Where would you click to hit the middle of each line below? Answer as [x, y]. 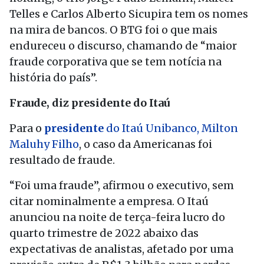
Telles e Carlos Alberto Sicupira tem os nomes [129, 14]
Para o [26, 128]
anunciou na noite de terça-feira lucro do [117, 217]
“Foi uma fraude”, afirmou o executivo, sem [122, 185]
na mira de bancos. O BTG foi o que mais [113, 30]
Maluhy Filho [44, 144]
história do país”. [55, 77]
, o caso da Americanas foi [146, 144]
